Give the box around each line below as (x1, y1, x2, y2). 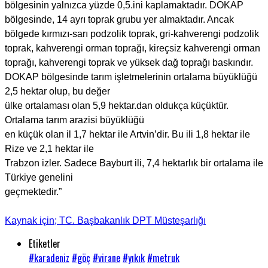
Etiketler (29, 236, 60, 251)
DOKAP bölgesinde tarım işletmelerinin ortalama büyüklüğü (5, 72, 257, 83)
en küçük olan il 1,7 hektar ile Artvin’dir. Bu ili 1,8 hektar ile (5, 129, 250, 140)
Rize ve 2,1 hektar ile (5, 144, 94, 154)
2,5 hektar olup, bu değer (5, 86, 110, 97)
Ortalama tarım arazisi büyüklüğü (5, 115, 144, 126)
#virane (93, 251, 120, 266)
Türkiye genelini (5, 172, 73, 183)
